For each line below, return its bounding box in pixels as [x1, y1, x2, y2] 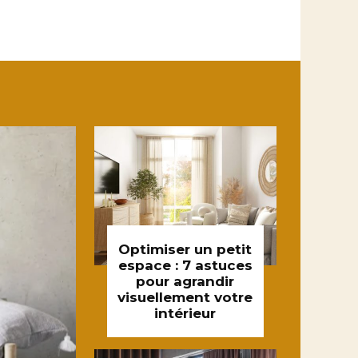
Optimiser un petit [118, 241, 253, 257]
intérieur [154, 304, 217, 321]
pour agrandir [136, 272, 235, 289]
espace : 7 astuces [117, 257, 253, 273]
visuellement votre [117, 288, 253, 305]
